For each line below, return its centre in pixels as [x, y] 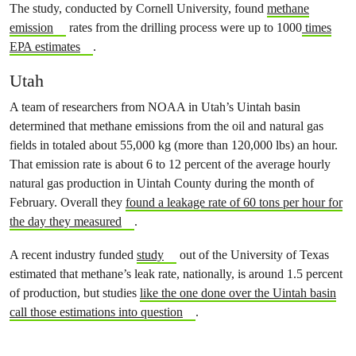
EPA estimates [45, 46]
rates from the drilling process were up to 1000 [184, 27]
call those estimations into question [96, 312]
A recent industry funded [73, 255]
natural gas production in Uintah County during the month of [162, 183]
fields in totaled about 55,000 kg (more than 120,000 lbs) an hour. [174, 145]
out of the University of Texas [252, 255]
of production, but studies [75, 293]
